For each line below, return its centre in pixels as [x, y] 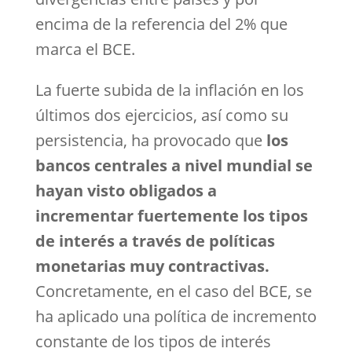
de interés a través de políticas [155, 241]
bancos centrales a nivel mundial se [174, 165]
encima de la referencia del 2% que [161, 24]
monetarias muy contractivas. [152, 266]
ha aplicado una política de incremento [176, 316]
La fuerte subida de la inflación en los [169, 90]
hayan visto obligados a [126, 191]
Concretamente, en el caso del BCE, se [173, 291]
